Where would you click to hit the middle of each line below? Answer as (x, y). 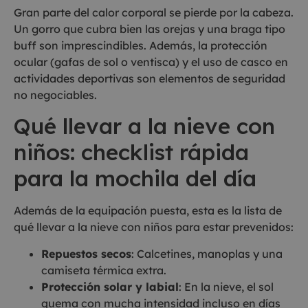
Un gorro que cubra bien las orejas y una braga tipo (150, 29)
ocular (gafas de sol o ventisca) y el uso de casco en (151, 62)
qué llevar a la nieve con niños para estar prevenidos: (154, 227)
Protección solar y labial (110, 286)
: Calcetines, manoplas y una (207, 253)
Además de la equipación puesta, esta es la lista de (148, 211)
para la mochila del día (135, 178)
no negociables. (55, 95)
